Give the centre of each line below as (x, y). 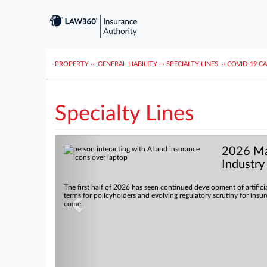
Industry (243, 164)
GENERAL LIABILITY (128, 64)
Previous (100, 142)
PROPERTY (72, 64)
